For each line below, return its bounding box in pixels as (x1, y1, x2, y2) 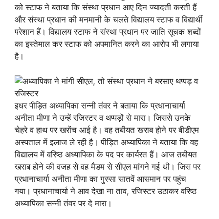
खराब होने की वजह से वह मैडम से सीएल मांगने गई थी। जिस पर (15, 161, 200, 172)
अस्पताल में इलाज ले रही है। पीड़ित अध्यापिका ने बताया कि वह (15, 137, 198, 147)
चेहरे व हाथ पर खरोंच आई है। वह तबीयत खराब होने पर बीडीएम (15, 125, 199, 135)
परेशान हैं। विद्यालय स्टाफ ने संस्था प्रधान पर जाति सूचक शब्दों (15, 27, 201, 37)
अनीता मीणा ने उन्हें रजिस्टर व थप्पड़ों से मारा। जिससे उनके (15, 112, 191, 123)
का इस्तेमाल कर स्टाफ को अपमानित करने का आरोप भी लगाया (15, 39, 199, 49)
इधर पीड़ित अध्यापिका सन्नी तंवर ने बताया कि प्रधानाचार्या (15, 100, 185, 110)
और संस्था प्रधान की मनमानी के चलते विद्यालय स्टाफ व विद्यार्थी (15, 15, 202, 24)
